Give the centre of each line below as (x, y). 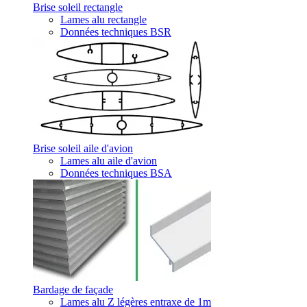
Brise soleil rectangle (78, 7)
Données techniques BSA (116, 173)
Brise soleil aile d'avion (83, 148)
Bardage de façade (73, 290)
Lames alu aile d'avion (109, 161)
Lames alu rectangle (103, 20)
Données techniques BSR (116, 32)
